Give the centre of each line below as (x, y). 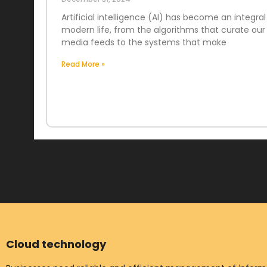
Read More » (83, 64)
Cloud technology (56, 244)
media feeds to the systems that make (144, 42)
